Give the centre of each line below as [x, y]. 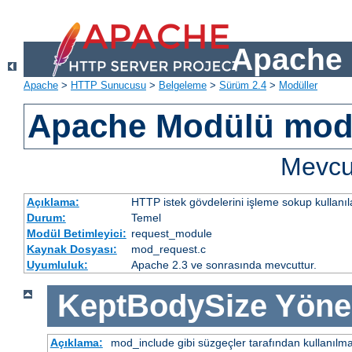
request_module [171, 234]
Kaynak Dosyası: [71, 249]
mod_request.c [168, 249]
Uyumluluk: [57, 265]
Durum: [46, 218]
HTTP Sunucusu [108, 86]
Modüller [298, 86]
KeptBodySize [162, 306]
